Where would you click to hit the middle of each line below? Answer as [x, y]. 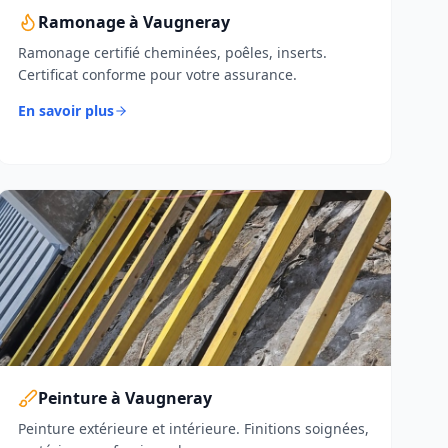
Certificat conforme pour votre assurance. [158, 74]
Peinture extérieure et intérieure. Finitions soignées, [194, 428]
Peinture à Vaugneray [125, 398]
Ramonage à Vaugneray [134, 22]
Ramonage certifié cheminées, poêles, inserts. [173, 52]
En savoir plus [66, 110]
